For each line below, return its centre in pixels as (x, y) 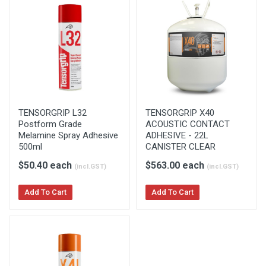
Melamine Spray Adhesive (68, 135)
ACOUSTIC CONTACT (188, 124)
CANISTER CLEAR (180, 147)
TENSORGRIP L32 (53, 113)
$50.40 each (46, 165)
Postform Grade (50, 124)
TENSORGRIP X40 (180, 113)
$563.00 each (176, 165)
